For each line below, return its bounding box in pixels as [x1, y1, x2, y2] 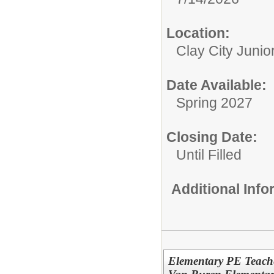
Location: [166, 24, 230, 41]
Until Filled [176, 146, 242, 163]
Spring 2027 [176, 94, 253, 111]
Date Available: [166, 76, 267, 93]
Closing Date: [166, 128, 257, 145]
